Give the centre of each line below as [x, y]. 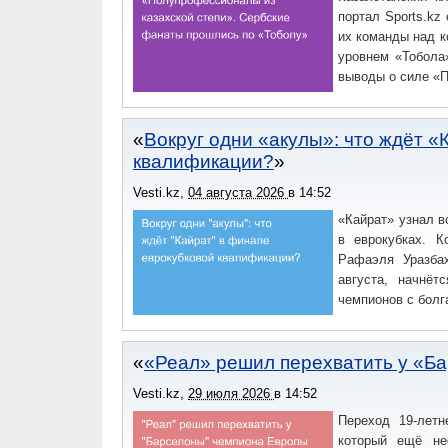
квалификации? [203, 161]
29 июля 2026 [231, 393]
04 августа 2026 [238, 192]
